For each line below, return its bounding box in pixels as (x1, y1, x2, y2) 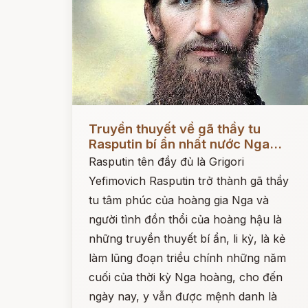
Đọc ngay (72, 111, 122, 125)
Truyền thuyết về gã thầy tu (89, 121, 261, 137)
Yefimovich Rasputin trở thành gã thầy (89, 174, 289, 188)
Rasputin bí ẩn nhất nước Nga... (89, 136, 282, 152)
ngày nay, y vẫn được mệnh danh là (89, 289, 277, 303)
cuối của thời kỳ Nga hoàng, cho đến (89, 270, 283, 284)
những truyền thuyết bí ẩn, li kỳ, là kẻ (89, 232, 285, 245)
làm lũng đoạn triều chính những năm (89, 251, 286, 265)
